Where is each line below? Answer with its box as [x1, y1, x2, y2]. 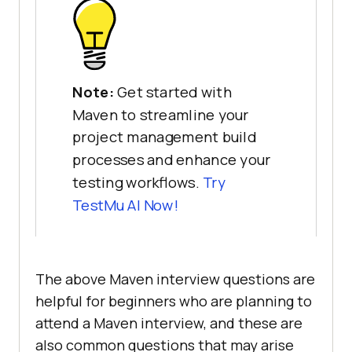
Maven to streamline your [72, 104, 249, 124]
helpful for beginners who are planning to [35, 291, 312, 311]
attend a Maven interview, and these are [35, 313, 302, 333]
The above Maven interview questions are [35, 269, 315, 289]
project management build [72, 126, 256, 147]
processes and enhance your [72, 149, 271, 170]
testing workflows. [72, 172, 203, 192]
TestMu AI [72, 195, 141, 215]
